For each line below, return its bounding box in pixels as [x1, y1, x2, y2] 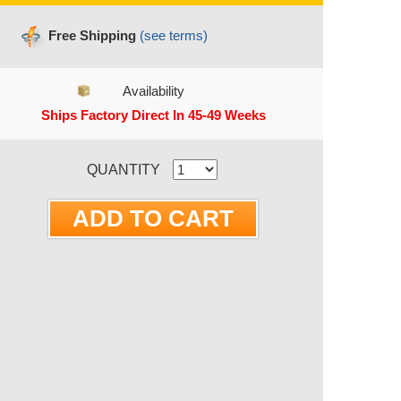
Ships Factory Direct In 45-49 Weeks [40, 107, 266, 123]
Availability [122, 83, 184, 98]
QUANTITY [87, 161, 160, 177]
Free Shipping [45, 27, 140, 43]
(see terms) [140, 27, 208, 43]
